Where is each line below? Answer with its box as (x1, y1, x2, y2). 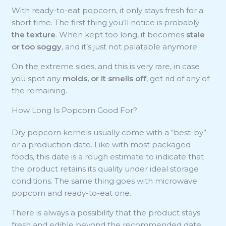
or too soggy (12, 41, 62, 51)
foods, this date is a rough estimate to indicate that (12, 151, 204, 161)
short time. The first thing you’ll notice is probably (12, 17, 200, 27)
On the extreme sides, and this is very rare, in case (12, 61, 200, 71)
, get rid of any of (146, 73, 210, 83)
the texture (12, 29, 56, 39)
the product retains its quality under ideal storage (12, 163, 199, 174)
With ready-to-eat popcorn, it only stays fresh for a (12, 5, 204, 15)
